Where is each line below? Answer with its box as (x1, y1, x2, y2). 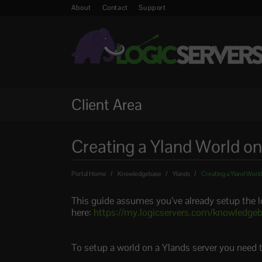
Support (139, 3, 166, 12)
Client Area (71, 95, 142, 115)
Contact (102, 3, 128, 12)
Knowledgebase (116, 170, 163, 178)
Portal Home (71, 170, 108, 178)
